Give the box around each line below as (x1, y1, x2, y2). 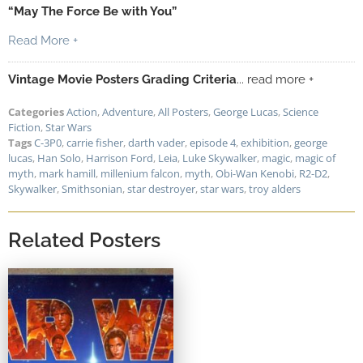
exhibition (241, 135, 289, 150)
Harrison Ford (86, 150, 153, 165)
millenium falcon (100, 165, 180, 181)
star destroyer (127, 181, 195, 196)
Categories (8, 104, 64, 119)
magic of (295, 150, 335, 165)
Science (283, 104, 318, 119)
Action (66, 104, 97, 119)
